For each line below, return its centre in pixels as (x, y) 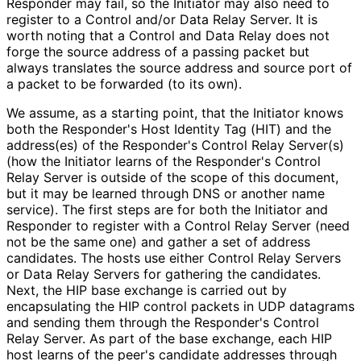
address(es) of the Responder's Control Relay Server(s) (175, 145)
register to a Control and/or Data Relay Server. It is (162, 19)
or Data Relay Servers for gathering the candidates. (164, 274)
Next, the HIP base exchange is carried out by (147, 290)
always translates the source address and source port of (179, 67)
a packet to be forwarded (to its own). (124, 83)
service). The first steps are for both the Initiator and (167, 209)
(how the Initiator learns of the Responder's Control (164, 161)
